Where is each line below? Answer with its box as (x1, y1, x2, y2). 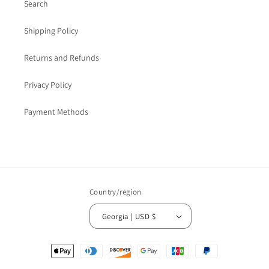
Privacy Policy (24, 79, 71, 90)
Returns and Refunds (24, 52, 99, 63)
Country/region (89, 187, 142, 197)
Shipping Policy (24, 25, 78, 36)
